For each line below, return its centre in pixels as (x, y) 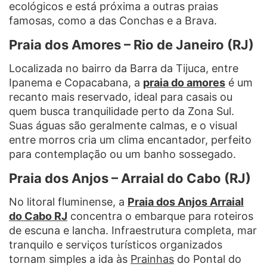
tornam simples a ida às (70, 259)
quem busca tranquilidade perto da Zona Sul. (122, 111)
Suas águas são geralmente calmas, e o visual (123, 126)
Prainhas (152, 259)
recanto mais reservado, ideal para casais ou (121, 97)
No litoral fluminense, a (68, 202)
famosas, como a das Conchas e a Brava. (113, 21)
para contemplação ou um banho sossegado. (122, 154)
